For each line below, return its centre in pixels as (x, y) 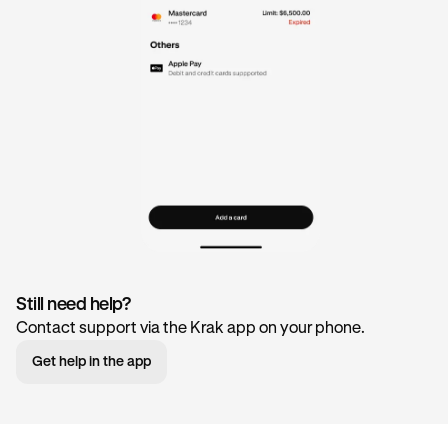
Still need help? (73, 305)
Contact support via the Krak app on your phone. (190, 329)
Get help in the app (91, 362)
